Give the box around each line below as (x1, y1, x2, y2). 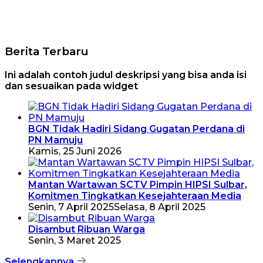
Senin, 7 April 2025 (28, 201, 114, 213)
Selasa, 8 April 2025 (114, 201, 205, 213)
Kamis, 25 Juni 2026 (28, 146, 122, 157)
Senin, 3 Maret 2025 (28, 235, 121, 246)
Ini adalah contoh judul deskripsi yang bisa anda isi (5, 69, 247, 80)
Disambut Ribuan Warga (28, 224, 145, 235)
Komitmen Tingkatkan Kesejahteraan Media (28, 190, 241, 201)
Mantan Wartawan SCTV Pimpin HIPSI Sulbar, (28, 179, 247, 190)
